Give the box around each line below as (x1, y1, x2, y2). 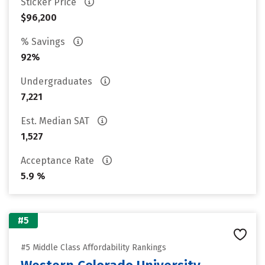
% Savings (21, 36, 67, 47)
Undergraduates (21, 76, 95, 87)
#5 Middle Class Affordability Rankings (21, 243, 166, 253)
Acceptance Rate (21, 155, 96, 166)
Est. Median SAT (21, 115, 92, 127)
